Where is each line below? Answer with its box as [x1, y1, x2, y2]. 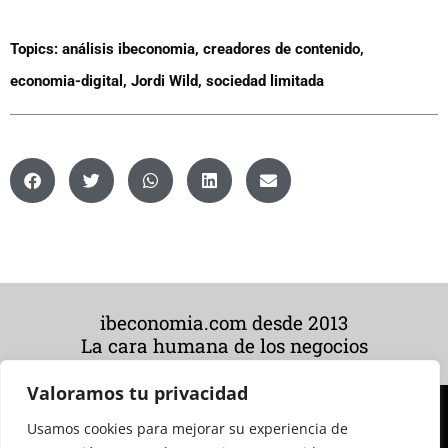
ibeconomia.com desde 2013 [100, 310, 348, 336]
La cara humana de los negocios [80, 333, 368, 359]
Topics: [10, 40, 58, 59]
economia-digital [10, 72, 123, 91]
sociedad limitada [206, 72, 324, 91]
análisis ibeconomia [62, 40, 195, 59]
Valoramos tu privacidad [27, 381, 248, 405]
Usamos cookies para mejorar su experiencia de [27, 419, 348, 438]
